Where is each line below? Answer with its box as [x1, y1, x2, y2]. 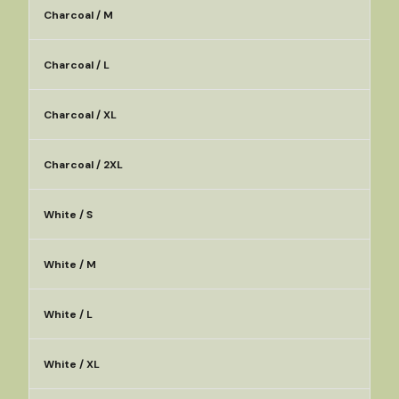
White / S [44, 208, 93, 222]
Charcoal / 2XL [44, 158, 123, 172]
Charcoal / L [44, 58, 110, 72]
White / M [44, 257, 96, 272]
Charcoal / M [44, 8, 113, 22]
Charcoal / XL [44, 108, 117, 122]
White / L [44, 307, 93, 322]
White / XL [44, 357, 100, 371]
